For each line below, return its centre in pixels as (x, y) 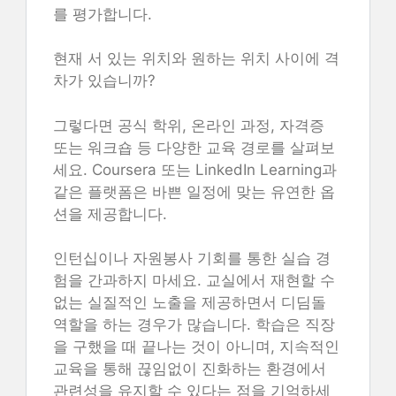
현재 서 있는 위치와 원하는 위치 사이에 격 (196, 58)
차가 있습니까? (104, 80)
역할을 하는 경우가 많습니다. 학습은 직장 (194, 324)
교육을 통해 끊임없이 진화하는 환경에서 (190, 369)
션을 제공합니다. (110, 213)
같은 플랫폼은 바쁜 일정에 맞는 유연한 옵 (194, 191)
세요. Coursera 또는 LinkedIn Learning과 (195, 169)
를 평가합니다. (103, 14)
